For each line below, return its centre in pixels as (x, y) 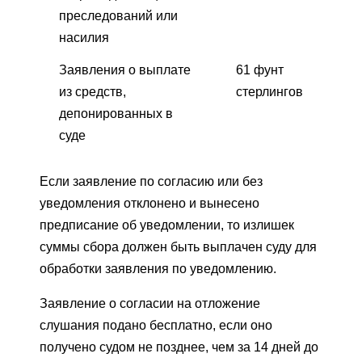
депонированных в (116, 113)
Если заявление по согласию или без (151, 181)
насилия (84, 37)
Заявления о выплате (125, 69)
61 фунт (260, 69)
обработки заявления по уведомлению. (158, 268)
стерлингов (269, 91)
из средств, (93, 91)
